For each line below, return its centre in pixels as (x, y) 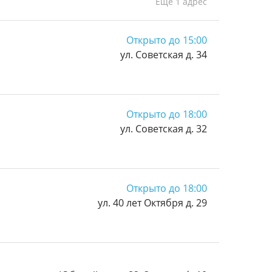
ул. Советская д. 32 (164, 129)
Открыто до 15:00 (167, 40)
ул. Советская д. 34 (164, 55)
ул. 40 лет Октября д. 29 (152, 203)
